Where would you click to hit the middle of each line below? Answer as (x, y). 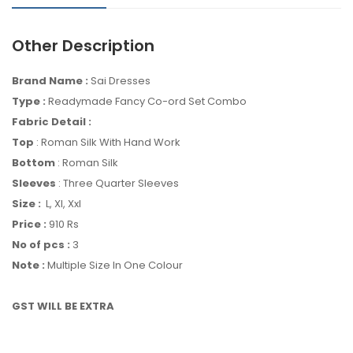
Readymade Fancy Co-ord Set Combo (147, 101)
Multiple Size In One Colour (114, 265)
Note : (28, 265)
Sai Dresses (119, 80)
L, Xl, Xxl (63, 203)
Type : (30, 101)
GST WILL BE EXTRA (63, 306)
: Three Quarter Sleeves (117, 183)
